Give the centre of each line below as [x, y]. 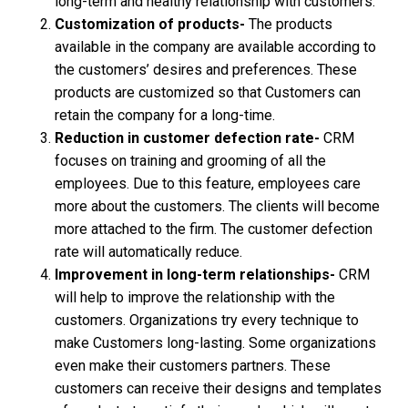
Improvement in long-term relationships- [197, 274]
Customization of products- [150, 24]
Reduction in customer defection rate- [187, 138]
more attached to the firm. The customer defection [214, 229]
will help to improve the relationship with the [195, 297]
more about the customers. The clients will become [217, 206]
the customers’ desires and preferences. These [206, 69]
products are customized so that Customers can [208, 92]
